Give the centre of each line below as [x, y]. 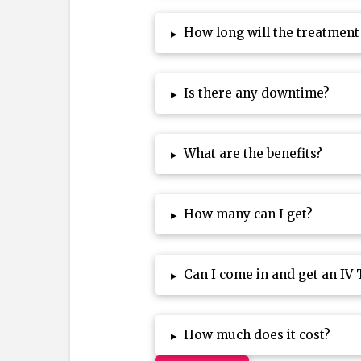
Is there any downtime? [257, 93]
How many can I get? [249, 214]
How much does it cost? [257, 335]
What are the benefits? [253, 154]
